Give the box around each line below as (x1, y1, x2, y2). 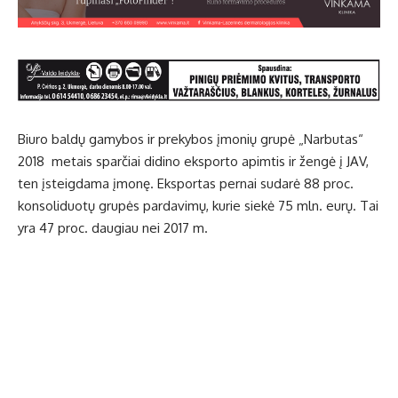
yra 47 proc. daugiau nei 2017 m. (18, 219, 208, 237)
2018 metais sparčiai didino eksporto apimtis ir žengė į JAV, (18, 153, 369, 171)
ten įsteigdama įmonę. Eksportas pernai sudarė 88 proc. (18, 175, 354, 193)
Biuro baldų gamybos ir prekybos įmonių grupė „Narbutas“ (18, 131, 363, 148)
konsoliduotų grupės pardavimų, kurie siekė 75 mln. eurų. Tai (18, 197, 378, 215)
